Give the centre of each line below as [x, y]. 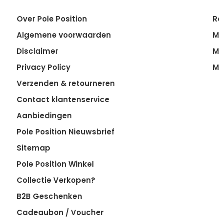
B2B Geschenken [49, 196]
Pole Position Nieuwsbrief [65, 132]
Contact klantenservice [63, 99]
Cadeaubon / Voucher [60, 212]
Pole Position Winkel [55, 164]
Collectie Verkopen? [56, 180]
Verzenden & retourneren [66, 83]
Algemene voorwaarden [64, 35]
